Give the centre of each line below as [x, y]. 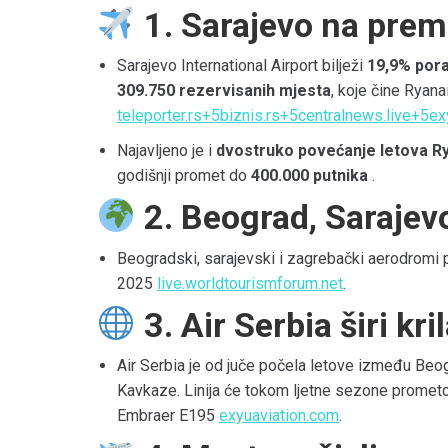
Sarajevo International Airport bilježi [242, 66]
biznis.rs [250, 116]
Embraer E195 [166, 416]
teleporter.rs [159, 116]
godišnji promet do [184, 176]
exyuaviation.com [279, 416]
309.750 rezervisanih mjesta [224, 91]
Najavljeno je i [166, 151]
